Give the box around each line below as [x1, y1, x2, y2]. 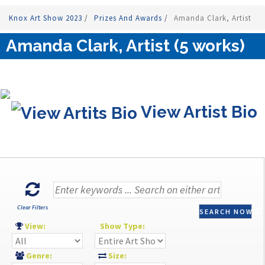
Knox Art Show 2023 [9, 13, 85, 24]
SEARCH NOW [199, 207, 256, 216]
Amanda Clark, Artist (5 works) [6, 36, 245, 56]
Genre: [24, 250, 57, 261]
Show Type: [95, 221, 150, 232]
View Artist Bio [137, 102, 257, 122]
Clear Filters [17, 203, 48, 212]
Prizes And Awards [94, 13, 164, 24]
